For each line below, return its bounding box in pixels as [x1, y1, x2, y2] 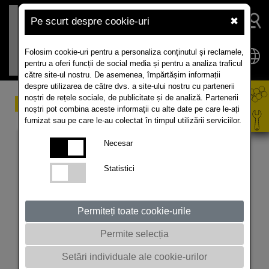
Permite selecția [100, 229, 169, 239]
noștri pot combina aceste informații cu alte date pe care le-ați [24, 104, 240, 113]
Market [36, 93, 95, 115]
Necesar [103, 139, 133, 148]
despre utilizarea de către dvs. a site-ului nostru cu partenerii [24, 82, 235, 91]
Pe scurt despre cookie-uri [30, 16, 150, 27]
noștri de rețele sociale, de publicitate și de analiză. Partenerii [24, 93, 238, 102]
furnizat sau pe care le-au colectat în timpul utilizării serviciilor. [24, 116, 241, 125]
